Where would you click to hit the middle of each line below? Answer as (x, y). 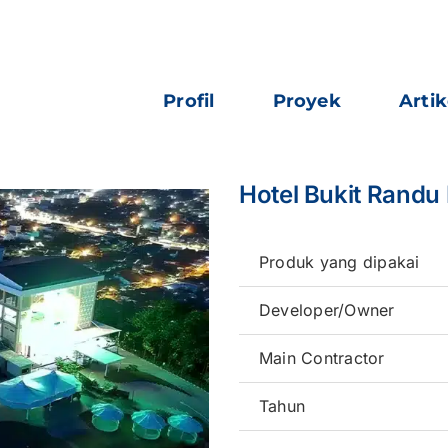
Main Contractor (322, 358)
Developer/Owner (327, 310)
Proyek (306, 101)
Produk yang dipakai (339, 262)
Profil (189, 101)
